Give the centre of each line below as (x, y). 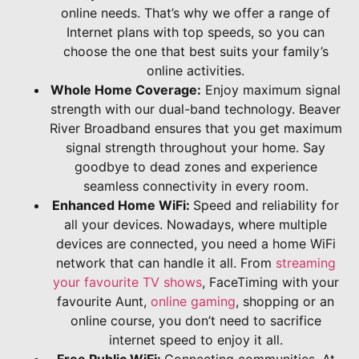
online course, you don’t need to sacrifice (196, 320)
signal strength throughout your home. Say (196, 147)
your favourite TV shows (127, 282)
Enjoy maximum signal (271, 89)
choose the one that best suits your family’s (196, 51)
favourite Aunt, (104, 301)
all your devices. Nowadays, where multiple (196, 224)
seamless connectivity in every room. (196, 186)
